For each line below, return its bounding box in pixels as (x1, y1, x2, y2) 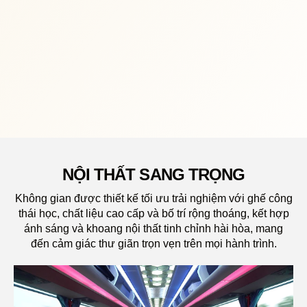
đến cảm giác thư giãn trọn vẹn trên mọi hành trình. (30, 237, 277, 249)
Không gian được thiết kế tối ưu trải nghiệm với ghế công (14, 192, 293, 204)
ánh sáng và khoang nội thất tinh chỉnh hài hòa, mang (24, 222, 283, 234)
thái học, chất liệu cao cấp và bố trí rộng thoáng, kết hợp (18, 207, 289, 219)
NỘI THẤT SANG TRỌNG (62, 164, 245, 184)
